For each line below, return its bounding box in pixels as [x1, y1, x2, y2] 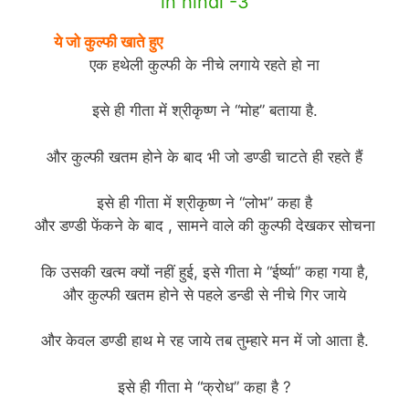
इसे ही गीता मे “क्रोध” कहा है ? [118, 377, 291, 396]
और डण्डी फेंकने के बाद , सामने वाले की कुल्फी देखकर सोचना [34, 216, 375, 236]
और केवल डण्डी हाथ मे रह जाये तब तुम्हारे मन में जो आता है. [40, 331, 369, 351]
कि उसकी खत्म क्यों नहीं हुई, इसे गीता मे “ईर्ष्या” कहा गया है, [40, 262, 369, 281]
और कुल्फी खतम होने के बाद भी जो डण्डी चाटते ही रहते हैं [47, 147, 362, 166]
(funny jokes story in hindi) [162, 32, 356, 51]
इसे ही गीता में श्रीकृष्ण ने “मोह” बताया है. [91, 101, 318, 121]
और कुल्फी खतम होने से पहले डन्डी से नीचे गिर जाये [63, 285, 346, 304]
